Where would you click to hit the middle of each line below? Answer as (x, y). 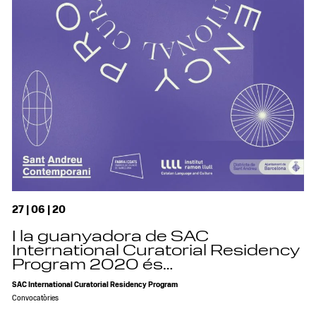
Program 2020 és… (93, 266)
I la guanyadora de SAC (111, 237)
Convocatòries (36, 298)
